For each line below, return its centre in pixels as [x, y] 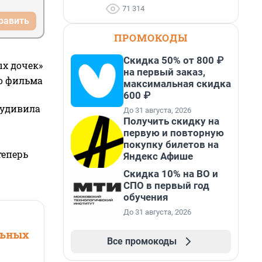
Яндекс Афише [158, 156]
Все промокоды [142, 241]
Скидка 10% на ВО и [171, 174]
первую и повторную [174, 133]
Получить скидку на [171, 121]
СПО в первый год [166, 185]
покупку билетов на [171, 144]
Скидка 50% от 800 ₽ [173, 60]
